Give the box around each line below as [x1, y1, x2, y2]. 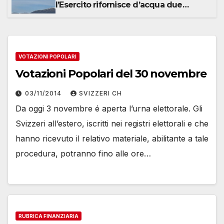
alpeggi [55, 9, 86, 19]
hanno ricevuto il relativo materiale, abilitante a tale [15, 133, 208, 144]
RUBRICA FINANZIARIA [18, 212, 78, 219]
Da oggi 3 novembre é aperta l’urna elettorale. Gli [15, 103, 202, 114]
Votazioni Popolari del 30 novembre [15, 67, 206, 81]
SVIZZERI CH [79, 89, 122, 97]
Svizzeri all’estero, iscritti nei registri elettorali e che [15, 118, 208, 129]
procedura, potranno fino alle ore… [15, 148, 151, 159]
